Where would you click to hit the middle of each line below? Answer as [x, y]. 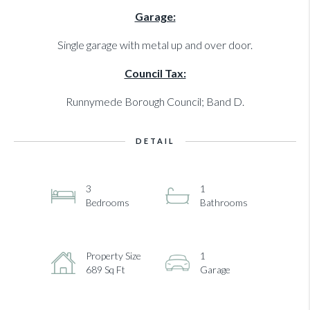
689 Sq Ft [106, 270]
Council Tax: [155, 73]
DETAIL [155, 141]
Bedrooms [108, 203]
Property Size [113, 256]
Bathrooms [224, 203]
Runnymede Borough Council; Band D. [155, 102]
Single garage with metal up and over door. [155, 45]
